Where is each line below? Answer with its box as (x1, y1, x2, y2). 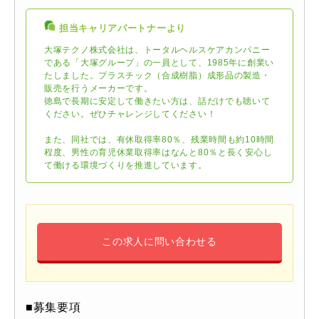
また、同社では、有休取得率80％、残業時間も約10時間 (44, 135, 274, 145)
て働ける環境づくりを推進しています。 (44, 160, 207, 171)
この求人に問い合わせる (102, 236, 217, 248)
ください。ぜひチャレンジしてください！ (44, 109, 216, 120)
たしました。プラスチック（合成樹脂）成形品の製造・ (44, 70, 271, 81)
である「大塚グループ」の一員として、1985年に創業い (44, 58, 274, 68)
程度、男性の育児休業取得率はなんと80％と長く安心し (44, 147, 273, 158)
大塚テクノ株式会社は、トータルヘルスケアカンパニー (44, 45, 271, 56)
